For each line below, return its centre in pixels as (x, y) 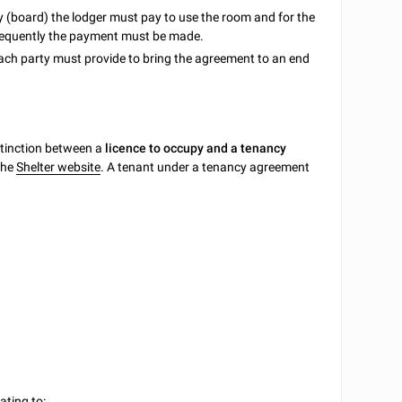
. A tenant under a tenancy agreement (205, 167)
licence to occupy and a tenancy (196, 149)
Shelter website (59, 167)
